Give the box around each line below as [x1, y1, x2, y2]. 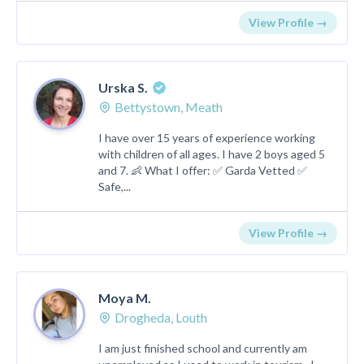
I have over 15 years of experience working [98, 131, 315, 145]
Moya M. [98, 290, 151, 305]
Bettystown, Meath [115, 99, 223, 115]
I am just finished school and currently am [98, 341, 307, 355]
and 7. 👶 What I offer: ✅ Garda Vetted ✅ [98, 163, 307, 177]
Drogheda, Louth [115, 310, 207, 325]
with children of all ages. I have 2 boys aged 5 [98, 147, 325, 161]
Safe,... [98, 180, 131, 193]
